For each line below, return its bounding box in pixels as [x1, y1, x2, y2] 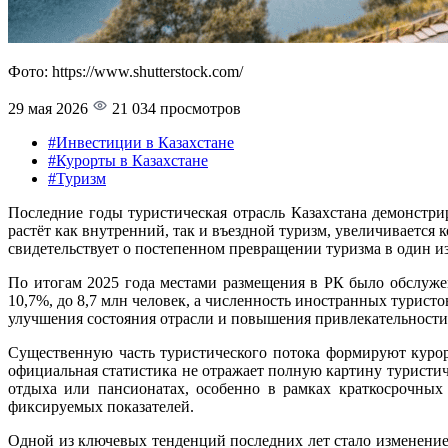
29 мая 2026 [8, 99, 88, 117]
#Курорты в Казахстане [48, 151, 208, 169]
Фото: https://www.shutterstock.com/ [8, 62, 243, 80]
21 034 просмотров [108, 99, 241, 117]
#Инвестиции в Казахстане [48, 133, 234, 151]
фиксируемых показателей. [8, 397, 194, 415]
